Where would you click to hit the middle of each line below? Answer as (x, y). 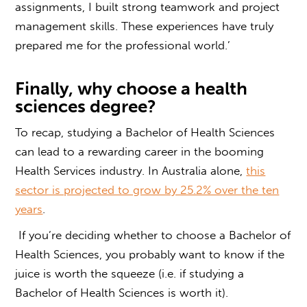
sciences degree (82, 106)
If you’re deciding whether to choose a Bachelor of (153, 235)
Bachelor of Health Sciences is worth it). (127, 292)
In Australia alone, (197, 170)
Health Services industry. (82, 170)
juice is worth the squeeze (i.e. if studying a (130, 273)
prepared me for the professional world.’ (125, 45)
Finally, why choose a (105, 88)
